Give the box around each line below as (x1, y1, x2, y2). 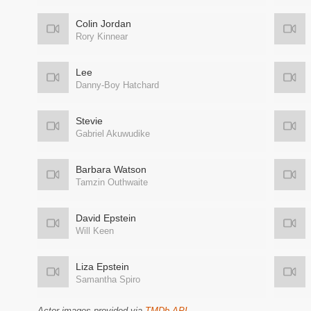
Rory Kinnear (76, 31, 128, 42)
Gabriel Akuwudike (76, 128, 150, 139)
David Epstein (76, 212, 136, 224)
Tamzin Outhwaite (76, 177, 148, 187)
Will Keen (76, 226, 114, 236)
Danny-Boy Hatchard (76, 80, 159, 90)
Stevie (76, 115, 103, 126)
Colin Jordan (76, 18, 131, 29)
